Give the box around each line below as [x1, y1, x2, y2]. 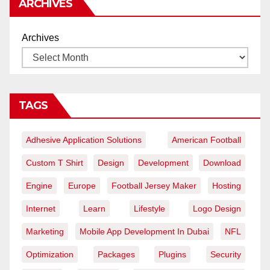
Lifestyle [133, 204, 165, 214]
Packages [97, 250, 135, 260]
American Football [172, 135, 241, 145]
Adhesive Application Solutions [26, 135, 142, 145]
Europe [68, 181, 96, 191]
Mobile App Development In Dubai [80, 227, 209, 237]
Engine [26, 181, 52, 191]
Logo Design [193, 204, 242, 214]
